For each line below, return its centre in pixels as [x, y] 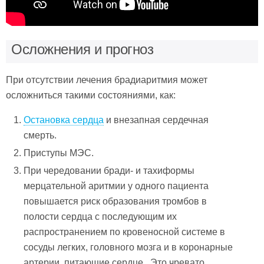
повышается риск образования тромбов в [115, 202]
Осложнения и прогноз [82, 49]
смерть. [40, 135]
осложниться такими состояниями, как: [91, 95]
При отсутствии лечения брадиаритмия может [107, 80]
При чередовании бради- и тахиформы [109, 171]
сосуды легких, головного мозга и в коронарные [128, 247]
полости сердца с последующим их [100, 217]
